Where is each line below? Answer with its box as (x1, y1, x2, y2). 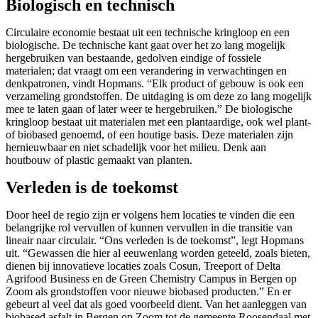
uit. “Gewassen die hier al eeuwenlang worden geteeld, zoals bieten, (6, 247, 310, 260)
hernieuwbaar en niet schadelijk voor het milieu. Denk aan (6, 141, 266, 154)
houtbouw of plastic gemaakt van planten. (6, 154, 192, 167)
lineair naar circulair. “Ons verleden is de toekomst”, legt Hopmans (6, 234, 304, 247)
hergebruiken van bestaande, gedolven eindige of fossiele (6, 52, 261, 65)
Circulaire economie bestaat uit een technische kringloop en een (6, 26, 290, 39)
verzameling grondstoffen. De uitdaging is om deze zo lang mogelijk (6, 90, 312, 103)
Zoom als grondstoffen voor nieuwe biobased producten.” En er (6, 285, 291, 298)
